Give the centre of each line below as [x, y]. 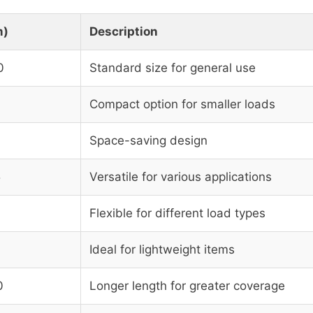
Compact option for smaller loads [182, 104]
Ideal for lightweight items [162, 250]
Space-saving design [148, 141]
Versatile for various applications [181, 177]
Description [124, 32]
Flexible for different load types [177, 213]
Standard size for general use [173, 68]
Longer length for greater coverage [187, 286]
